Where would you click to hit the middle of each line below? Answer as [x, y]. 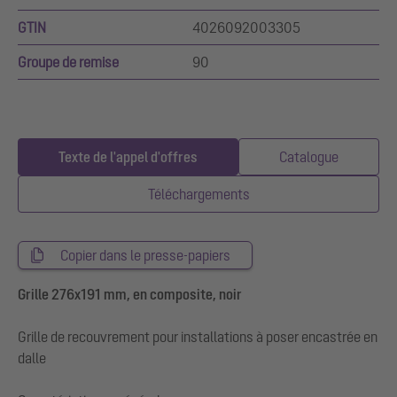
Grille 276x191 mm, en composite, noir [130, 295]
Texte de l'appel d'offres [128, 157]
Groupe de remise [68, 62]
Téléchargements [198, 195]
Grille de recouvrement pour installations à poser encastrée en [198, 337]
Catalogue [309, 157]
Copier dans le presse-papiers [145, 256]
